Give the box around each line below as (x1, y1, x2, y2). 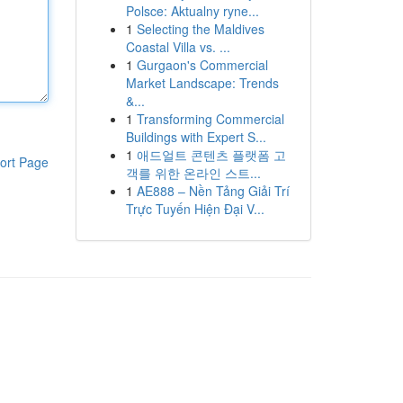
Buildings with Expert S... (125, 128, 266, 146)
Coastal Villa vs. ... (125, 38, 230, 56)
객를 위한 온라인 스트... (125, 164, 261, 182)
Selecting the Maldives (136, 20, 264, 38)
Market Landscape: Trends (125, 74, 279, 92)
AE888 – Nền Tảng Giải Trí (136, 182, 290, 200)
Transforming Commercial (136, 110, 284, 128)
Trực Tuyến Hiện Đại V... (125, 200, 264, 218)
